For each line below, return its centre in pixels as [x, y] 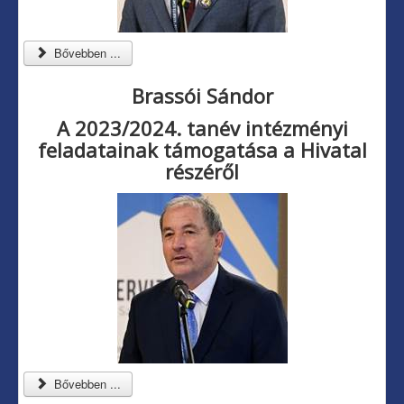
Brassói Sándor [202, 96]
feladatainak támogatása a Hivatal [202, 150]
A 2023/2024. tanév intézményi [202, 129]
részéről [202, 172]
